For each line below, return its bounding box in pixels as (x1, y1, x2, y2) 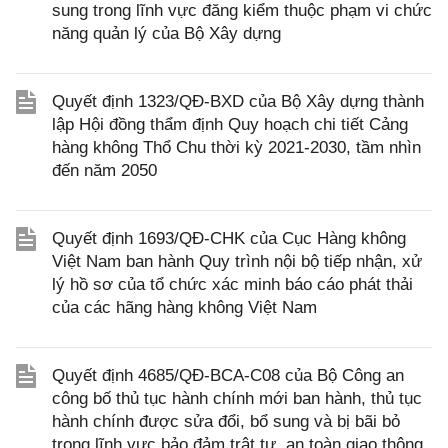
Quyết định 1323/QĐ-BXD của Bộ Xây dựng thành (52, 92, 424, 112)
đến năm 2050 (52, 161, 157, 181)
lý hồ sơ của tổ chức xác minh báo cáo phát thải (52, 275, 413, 295)
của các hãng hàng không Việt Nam (52, 298, 317, 318)
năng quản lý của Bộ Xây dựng (52, 24, 281, 44)
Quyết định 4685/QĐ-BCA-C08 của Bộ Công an (52, 366, 404, 386)
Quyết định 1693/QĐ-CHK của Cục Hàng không (52, 229, 406, 249)
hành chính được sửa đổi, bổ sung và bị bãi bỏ (52, 412, 400, 432)
